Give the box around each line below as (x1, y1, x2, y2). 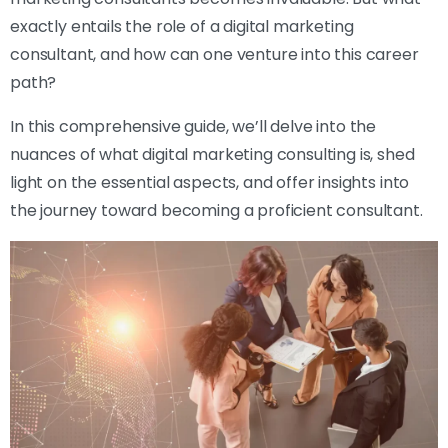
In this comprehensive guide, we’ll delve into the (10, 115, 377, 139)
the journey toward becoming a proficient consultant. (10, 199, 423, 223)
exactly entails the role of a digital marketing (10, 15, 354, 39)
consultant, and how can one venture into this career (10, 43, 419, 67)
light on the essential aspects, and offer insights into (10, 171, 410, 195)
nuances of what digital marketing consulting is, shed (10, 143, 415, 167)
